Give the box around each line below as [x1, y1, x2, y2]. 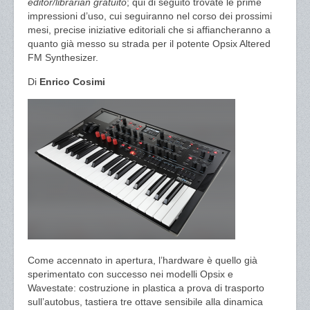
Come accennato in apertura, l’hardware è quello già [28, 255, 257, 266]
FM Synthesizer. [28, 52, 98, 63]
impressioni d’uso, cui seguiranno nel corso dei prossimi [28, 10, 272, 21]
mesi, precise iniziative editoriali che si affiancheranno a [28, 24, 271, 35]
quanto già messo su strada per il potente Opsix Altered [28, 38, 271, 49]
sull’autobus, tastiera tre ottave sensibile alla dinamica [28, 296, 263, 307]
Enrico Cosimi [39, 76, 105, 87]
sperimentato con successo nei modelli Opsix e [28, 268, 233, 280]
